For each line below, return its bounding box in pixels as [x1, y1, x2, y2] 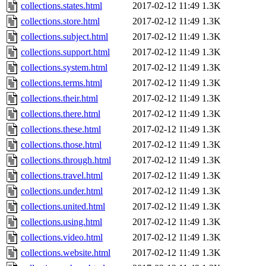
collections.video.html [21, 232, 103, 243]
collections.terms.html [21, 78, 102, 88]
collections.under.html [21, 186, 103, 197]
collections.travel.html [21, 170, 103, 181]
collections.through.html [21, 155, 111, 166]
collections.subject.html [21, 31, 108, 42]
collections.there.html [21, 109, 100, 119]
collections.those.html [21, 140, 102, 150]
